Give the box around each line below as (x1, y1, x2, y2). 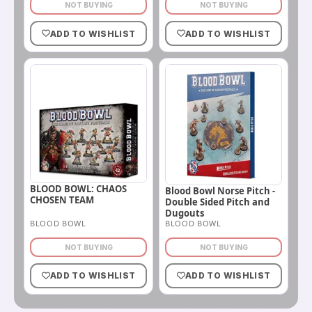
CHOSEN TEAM (30, 194, 94, 207)
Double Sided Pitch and (165, 195, 270, 208)
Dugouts (165, 206, 204, 219)
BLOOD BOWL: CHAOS (30, 182, 127, 196)
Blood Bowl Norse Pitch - (165, 184, 275, 197)
